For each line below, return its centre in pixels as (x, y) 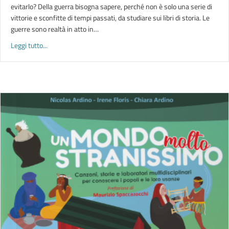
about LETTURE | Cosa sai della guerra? (105, 45)
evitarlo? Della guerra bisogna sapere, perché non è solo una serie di (111, 6)
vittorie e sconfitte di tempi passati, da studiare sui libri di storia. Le (110, 18)
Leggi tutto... (29, 45)
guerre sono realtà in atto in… (55, 29)
